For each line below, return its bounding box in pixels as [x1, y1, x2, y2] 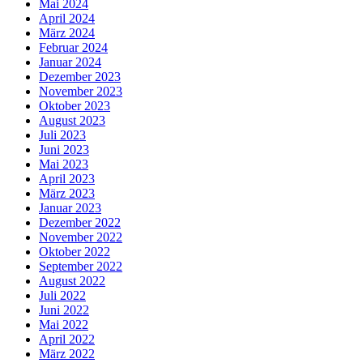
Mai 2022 [39, 318, 88, 332]
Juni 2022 [39, 303, 89, 318]
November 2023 [39, 84, 122, 99]
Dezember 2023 [39, 70, 121, 84]
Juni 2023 [39, 143, 89, 157]
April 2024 [39, 11, 95, 26]
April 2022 [39, 332, 95, 347]
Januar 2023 [39, 201, 101, 216]
